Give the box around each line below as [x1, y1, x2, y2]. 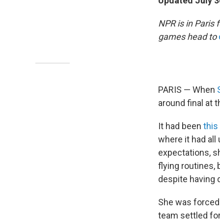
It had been [158, 121, 203, 131]
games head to [158, 31, 217, 42]
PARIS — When [158, 84, 217, 95]
